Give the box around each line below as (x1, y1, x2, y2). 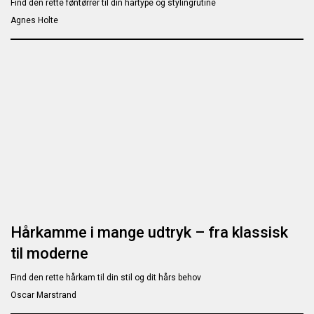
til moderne (11, 244, 88, 262)
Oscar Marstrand (11, 289, 76, 300)
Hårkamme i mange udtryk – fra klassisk (11, 223, 288, 241)
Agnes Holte (11, 15, 58, 25)
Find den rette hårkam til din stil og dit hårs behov (11, 272, 201, 282)
